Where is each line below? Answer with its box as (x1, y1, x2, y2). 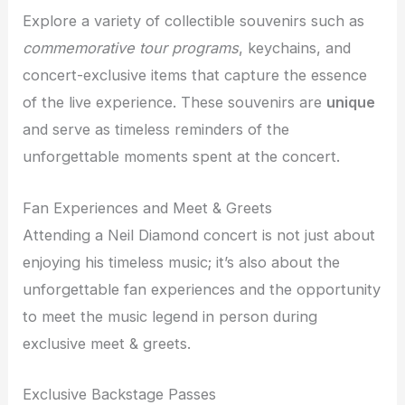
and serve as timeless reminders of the (23, 120, 290, 139)
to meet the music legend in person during (23, 306, 318, 325)
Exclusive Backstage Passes (23, 384, 217, 403)
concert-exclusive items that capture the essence (23, 66, 368, 85)
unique (326, 93, 376, 112)
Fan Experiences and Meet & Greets (23, 198, 273, 217)
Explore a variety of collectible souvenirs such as (23, 12, 365, 31)
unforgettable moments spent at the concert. (23, 147, 341, 166)
